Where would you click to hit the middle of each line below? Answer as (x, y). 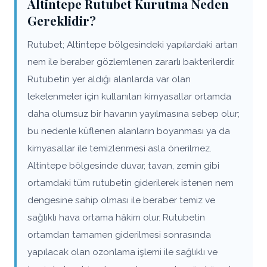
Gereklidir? (62, 20)
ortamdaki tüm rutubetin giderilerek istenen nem (131, 183)
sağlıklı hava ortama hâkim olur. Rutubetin (116, 217)
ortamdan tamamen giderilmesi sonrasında (119, 235)
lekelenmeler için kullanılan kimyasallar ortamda (129, 96)
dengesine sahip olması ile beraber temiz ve (121, 200)
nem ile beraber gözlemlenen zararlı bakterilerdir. (131, 62)
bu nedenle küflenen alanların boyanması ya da (129, 131)
